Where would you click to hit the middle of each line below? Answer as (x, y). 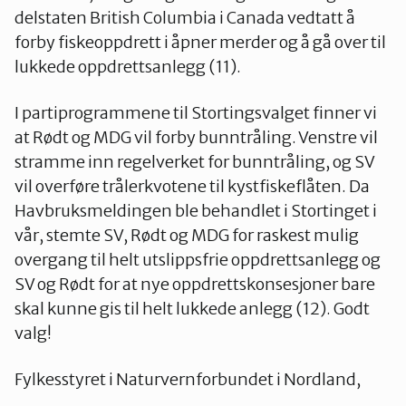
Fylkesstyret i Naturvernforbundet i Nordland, (189, 380)
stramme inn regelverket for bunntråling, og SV (194, 162)
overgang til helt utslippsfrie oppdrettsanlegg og (198, 260)
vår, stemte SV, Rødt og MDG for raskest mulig (187, 236)
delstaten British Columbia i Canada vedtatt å (185, 18)
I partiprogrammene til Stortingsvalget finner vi (196, 113)
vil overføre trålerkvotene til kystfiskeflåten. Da (192, 187)
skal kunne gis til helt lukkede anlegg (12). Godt (192, 309)
